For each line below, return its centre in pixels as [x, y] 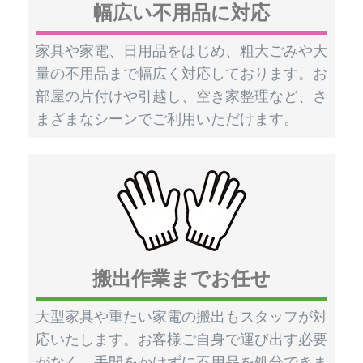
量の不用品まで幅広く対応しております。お [181, 73]
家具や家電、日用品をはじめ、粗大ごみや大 [181, 51]
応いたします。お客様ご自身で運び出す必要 [181, 339]
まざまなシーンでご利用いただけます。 [167, 119]
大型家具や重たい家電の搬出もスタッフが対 [181, 316]
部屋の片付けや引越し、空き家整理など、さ [181, 96]
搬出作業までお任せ [181, 278]
